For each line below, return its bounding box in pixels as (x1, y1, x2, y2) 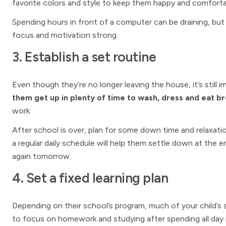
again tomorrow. (12, 151, 71, 161)
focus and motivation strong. (12, 30, 118, 40)
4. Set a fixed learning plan (12, 170, 168, 186)
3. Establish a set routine (12, 49, 156, 65)
